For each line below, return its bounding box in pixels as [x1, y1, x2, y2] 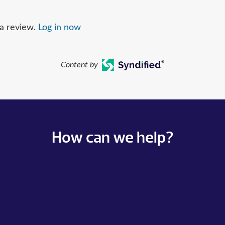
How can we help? [52, 127, 173, 148]
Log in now [38, 23, 81, 33]
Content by [60, 61, 98, 69]
